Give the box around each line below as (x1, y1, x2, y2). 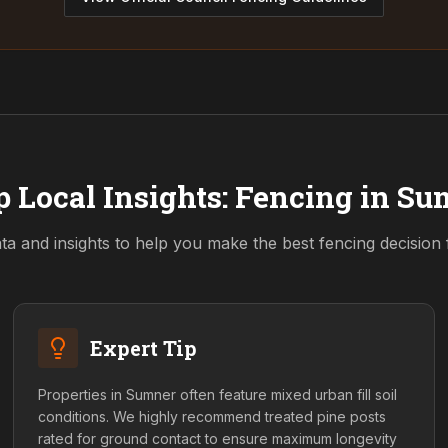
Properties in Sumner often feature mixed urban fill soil (38, 386, 398, 403)
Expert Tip (90, 335, 198, 361)
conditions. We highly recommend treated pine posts (38, 408, 387, 425)
